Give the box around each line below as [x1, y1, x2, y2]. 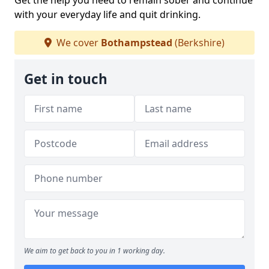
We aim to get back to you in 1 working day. [24, 246, 165, 256]
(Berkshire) [172, 36, 225, 50]
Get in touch [24, 70, 107, 89]
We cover [54, 36, 101, 50]
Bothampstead [101, 36, 172, 50]
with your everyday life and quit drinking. [14, 8, 201, 22]
